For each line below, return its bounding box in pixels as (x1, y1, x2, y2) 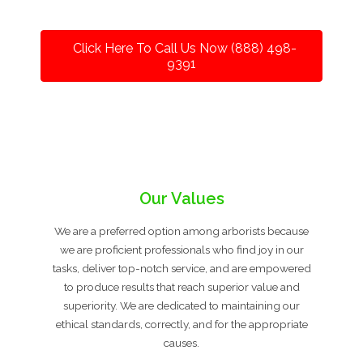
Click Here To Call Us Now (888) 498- (73, 40, 297, 56)
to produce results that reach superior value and (63, 280, 300, 293)
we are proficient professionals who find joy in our (59, 242, 304, 256)
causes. (164, 335, 199, 349)
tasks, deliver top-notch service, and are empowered (52, 261, 311, 275)
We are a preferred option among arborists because (54, 224, 309, 237)
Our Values (139, 188, 224, 208)
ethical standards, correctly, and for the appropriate (55, 317, 308, 331)
